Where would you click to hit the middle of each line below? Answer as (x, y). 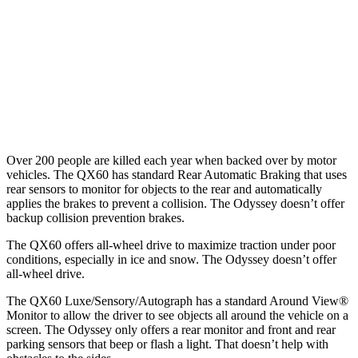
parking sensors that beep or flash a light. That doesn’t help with (167, 344)
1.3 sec (277, 35)
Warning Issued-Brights (107, 35)
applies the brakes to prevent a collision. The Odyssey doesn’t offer (175, 203)
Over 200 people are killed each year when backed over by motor (171, 160)
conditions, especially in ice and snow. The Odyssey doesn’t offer (171, 259)
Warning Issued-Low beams (107, 108)
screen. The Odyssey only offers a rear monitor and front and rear (171, 329)
